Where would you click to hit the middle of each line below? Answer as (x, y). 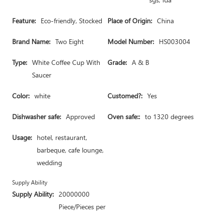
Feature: (24, 21)
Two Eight (70, 41)
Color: (21, 96)
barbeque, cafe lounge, (70, 150)
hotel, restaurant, (62, 137)
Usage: (22, 137)
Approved (80, 116)
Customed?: (125, 96)
